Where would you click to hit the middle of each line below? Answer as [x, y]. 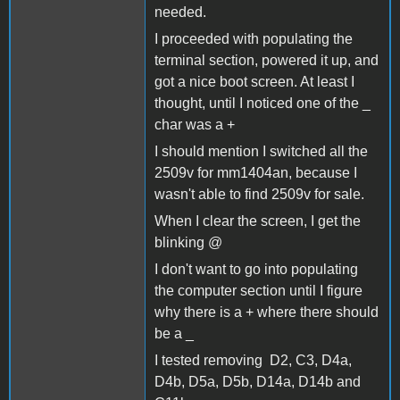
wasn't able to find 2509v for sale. [259, 194]
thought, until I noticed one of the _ [262, 103]
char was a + [195, 124]
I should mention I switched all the [261, 151]
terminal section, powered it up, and [267, 60]
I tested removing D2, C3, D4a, [253, 360]
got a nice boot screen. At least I [254, 81]
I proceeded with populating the [254, 38]
